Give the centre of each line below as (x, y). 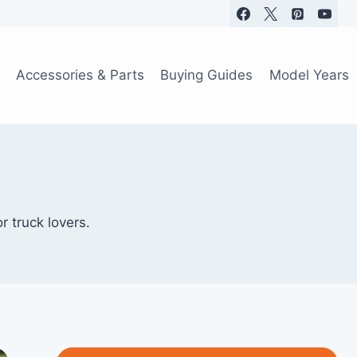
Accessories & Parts (80, 75)
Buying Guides (207, 75)
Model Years (309, 75)
